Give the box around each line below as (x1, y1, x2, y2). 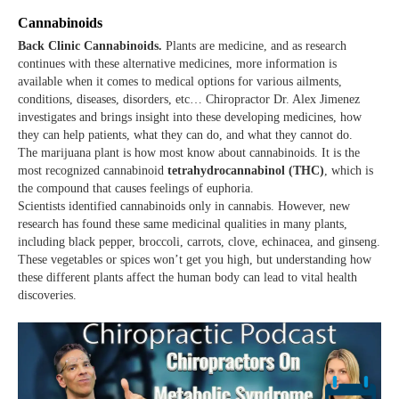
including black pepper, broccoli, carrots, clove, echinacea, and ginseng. (18, 235, 380, 249)
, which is (324, 164, 373, 178)
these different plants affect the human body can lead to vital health (18, 271, 357, 285)
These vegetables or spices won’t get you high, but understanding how (18, 253, 371, 267)
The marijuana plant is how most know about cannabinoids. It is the (18, 146, 360, 160)
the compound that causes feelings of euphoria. (18, 182, 254, 196)
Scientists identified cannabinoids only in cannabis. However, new (18, 199, 350, 214)
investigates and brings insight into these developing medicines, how (18, 110, 362, 125)
